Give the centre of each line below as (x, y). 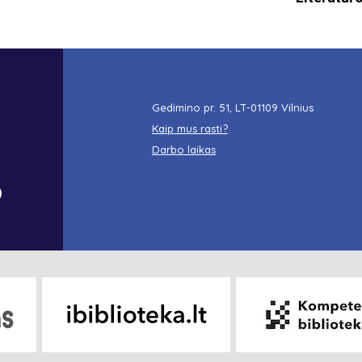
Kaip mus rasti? (189, 128)
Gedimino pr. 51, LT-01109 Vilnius (232, 107)
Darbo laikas (183, 149)
